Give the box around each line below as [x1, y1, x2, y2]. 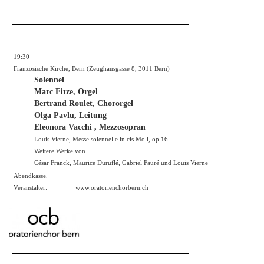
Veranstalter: [14, 184, 47, 192]
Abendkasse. [14, 172, 48, 180]
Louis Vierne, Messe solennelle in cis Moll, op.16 [34, 136, 168, 143]
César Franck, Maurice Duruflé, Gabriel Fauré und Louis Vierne [34, 159, 208, 167]
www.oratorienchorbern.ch [75, 184, 148, 192]
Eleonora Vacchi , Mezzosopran [34, 123, 146, 132]
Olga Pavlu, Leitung [34, 111, 107, 120]
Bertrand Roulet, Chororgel [34, 99, 133, 108]
